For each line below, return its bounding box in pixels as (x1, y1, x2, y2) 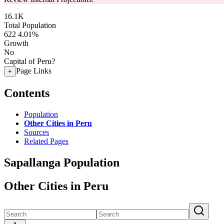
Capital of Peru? (4, 57, 55, 65)
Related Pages (24, 136, 68, 145)
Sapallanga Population (4, 155, 119, 169)
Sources (24, 127, 49, 136)
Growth (4, 39, 28, 47)
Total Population (4, 21, 56, 29)
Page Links (16, 66, 51, 75)
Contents (4, 86, 49, 99)
